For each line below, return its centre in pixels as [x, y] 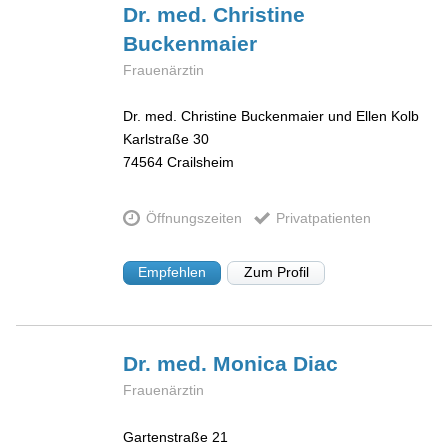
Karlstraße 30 [166, 139]
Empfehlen [172, 272]
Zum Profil [276, 272]
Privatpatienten [323, 218]
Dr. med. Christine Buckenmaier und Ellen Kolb [271, 116]
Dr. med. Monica [208, 364]
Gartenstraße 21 [176, 437]
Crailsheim [201, 162]
